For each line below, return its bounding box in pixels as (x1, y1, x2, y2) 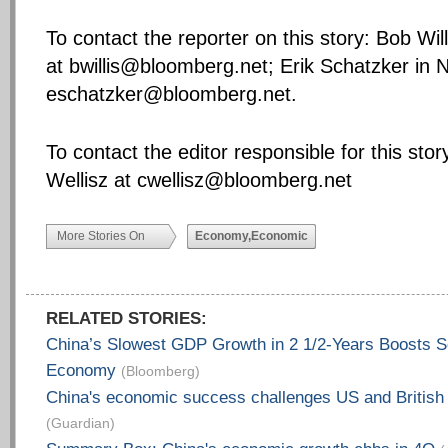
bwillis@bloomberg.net (69, 55, 268, 77)
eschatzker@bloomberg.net (46, 83, 291, 105)
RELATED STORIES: (46, 308, 207, 328)
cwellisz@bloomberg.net (137, 169, 352, 191)
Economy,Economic (195, 229, 308, 243)
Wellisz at (46, 169, 137, 191)
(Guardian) (46, 415, 115, 431)
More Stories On (57, 229, 145, 243)
